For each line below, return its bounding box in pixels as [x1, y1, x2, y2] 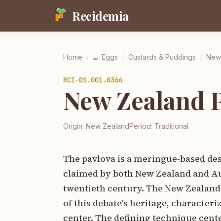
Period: [129, 122, 154, 130]
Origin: [63, 122, 86, 130]
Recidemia [72, 8, 129, 24]
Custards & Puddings [128, 53, 196, 61]
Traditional [154, 122, 188, 130]
